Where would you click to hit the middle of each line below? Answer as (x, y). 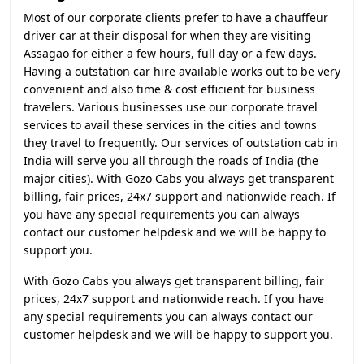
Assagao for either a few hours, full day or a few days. (170, 53)
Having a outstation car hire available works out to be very (182, 71)
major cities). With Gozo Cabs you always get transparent (179, 178)
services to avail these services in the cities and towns (170, 125)
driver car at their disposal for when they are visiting (167, 35)
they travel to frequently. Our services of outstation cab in (181, 143)
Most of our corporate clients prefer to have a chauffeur (176, 17)
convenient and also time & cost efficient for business (169, 89)
